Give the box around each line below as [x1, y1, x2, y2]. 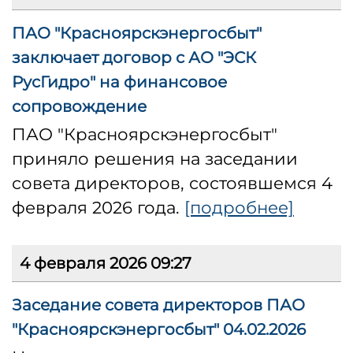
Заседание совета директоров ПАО [12, 295, 305, 315]
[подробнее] [184, 197, 294, 218]
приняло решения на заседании [12, 148, 298, 169]
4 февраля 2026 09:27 [20, 254, 191, 273]
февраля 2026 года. [12, 197, 184, 218]
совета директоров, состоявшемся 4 [12, 173, 333, 194]
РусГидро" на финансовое [12, 72, 227, 92]
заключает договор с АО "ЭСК [12, 48, 256, 68]
